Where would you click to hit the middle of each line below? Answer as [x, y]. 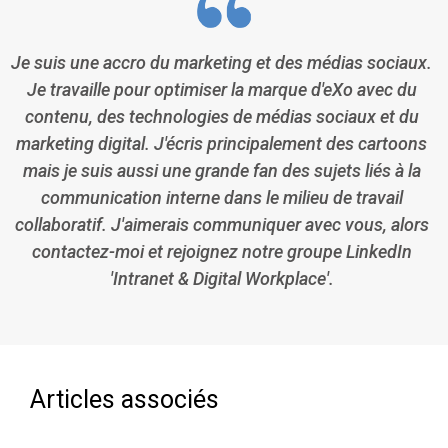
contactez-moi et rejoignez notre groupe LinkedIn [221, 252]
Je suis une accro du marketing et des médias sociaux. [221, 63]
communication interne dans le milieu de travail [221, 198]
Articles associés [124, 400]
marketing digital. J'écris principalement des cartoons [221, 144]
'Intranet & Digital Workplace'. [221, 279]
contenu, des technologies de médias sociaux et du [221, 117]
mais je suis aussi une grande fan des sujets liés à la [221, 171]
